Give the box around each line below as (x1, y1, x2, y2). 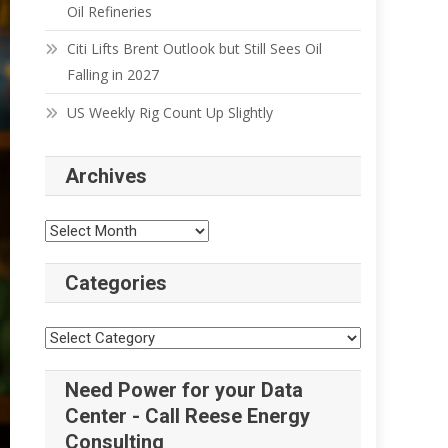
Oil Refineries (67, 2, 153, 22)
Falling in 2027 (67, 65, 160, 85)
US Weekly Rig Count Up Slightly (67, 103, 274, 123)
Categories (65, 271, 168, 296)
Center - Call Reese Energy (65, 404, 311, 429)
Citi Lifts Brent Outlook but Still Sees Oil (67, 39, 323, 59)
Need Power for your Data (65, 378, 304, 403)
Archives (65, 164, 148, 189)
